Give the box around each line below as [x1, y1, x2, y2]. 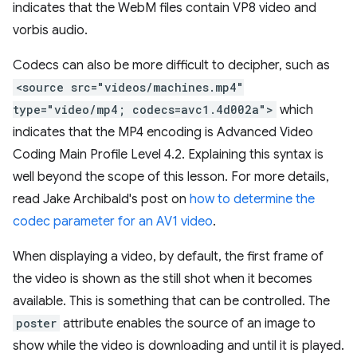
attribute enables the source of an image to [60, 316, 316, 331]
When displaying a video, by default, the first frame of [13, 249, 324, 265]
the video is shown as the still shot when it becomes [13, 271, 312, 287]
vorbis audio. [13, 22, 88, 38]
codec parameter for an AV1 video [13, 214, 213, 229]
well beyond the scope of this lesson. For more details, [13, 169, 329, 185]
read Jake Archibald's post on [13, 191, 190, 207]
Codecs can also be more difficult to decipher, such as [13, 57, 330, 73]
